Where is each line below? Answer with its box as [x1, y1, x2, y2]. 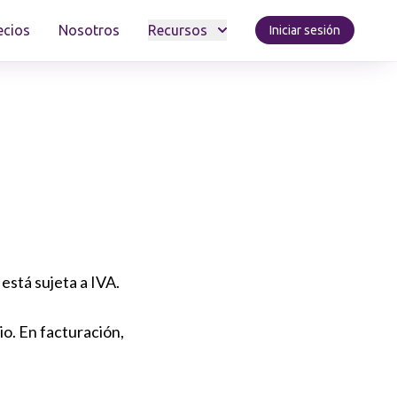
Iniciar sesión [269, 23, 340, 37]
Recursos [148, 22, 207, 38]
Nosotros [58, 22, 120, 38]
